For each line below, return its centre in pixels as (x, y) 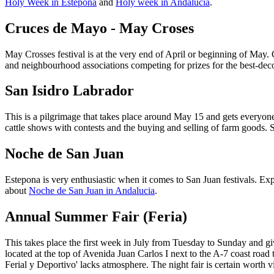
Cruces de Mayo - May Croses (99, 28)
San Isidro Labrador (69, 91)
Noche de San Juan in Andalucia (92, 191)
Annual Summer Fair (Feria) (96, 217)
